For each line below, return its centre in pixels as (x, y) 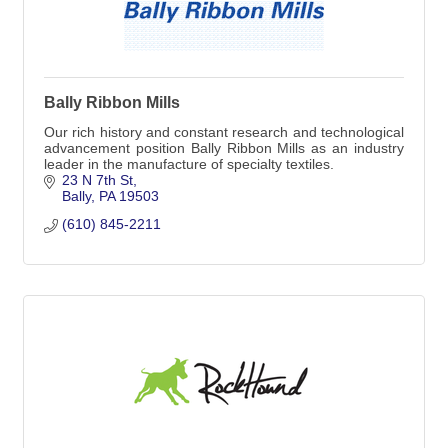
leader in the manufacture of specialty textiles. (189, 164)
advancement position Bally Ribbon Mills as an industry (224, 148)
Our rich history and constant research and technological (224, 132)
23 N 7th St (97, 180)
